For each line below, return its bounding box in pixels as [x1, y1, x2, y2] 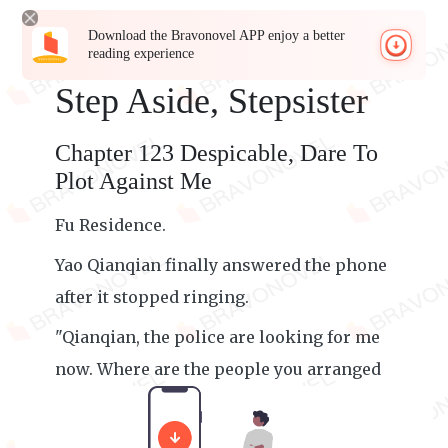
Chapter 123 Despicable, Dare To [55, 140, 378, 166]
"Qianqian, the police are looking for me [55, 327, 380, 347]
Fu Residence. [55, 215, 166, 235]
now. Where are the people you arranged [55, 359, 381, 379]
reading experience [88, 46, 195, 61]
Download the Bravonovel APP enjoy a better [88, 28, 346, 43]
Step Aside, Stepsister [55, 81, 368, 121]
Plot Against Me [55, 168, 212, 194]
